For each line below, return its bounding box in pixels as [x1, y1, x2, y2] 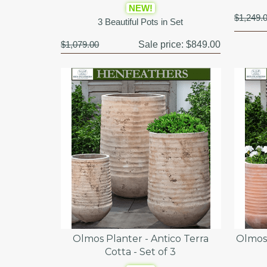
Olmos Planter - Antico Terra [72, 232, 209, 244]
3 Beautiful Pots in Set [98, 16, 184, 27]
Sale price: [138, 39, 186, 49]
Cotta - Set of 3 [105, 246, 176, 257]
